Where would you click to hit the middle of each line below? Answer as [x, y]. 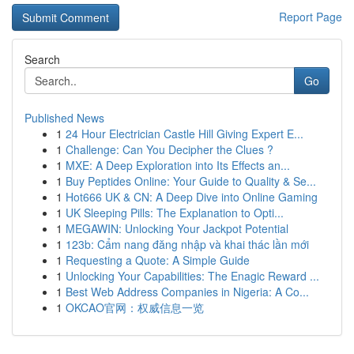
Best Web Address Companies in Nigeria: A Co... [187, 292]
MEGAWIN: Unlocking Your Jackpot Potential [177, 228]
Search [42, 59]
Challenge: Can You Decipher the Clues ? [169, 149]
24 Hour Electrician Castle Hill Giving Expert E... [185, 134]
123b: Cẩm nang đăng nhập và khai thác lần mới [187, 244]
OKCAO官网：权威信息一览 [135, 307]
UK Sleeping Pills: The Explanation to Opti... [175, 213]
